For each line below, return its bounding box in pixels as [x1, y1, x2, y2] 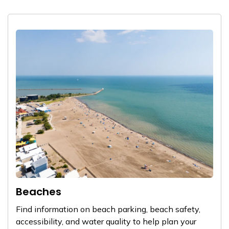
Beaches [16, 184, 61, 199]
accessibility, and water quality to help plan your [16, 216, 196, 226]
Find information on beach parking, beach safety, [16, 203, 200, 214]
